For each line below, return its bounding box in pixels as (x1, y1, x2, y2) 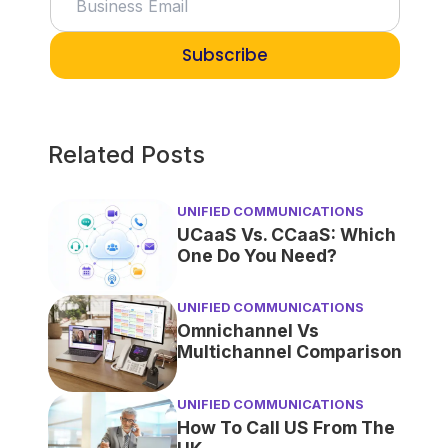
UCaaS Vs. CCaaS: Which (176, 223, 396, 245)
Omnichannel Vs (176, 320, 319, 342)
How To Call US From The (176, 417, 395, 439)
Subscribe (181, 42, 268, 67)
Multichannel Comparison (176, 341, 402, 363)
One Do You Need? (176, 244, 337, 266)
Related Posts (47, 139, 205, 169)
